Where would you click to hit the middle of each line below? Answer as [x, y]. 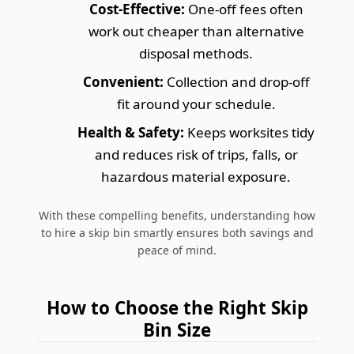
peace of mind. [177, 250]
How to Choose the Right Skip [177, 307]
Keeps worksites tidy [249, 132]
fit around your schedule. [196, 104]
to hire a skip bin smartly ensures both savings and [177, 232]
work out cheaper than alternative [196, 31]
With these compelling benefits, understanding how [177, 215]
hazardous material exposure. [196, 176]
